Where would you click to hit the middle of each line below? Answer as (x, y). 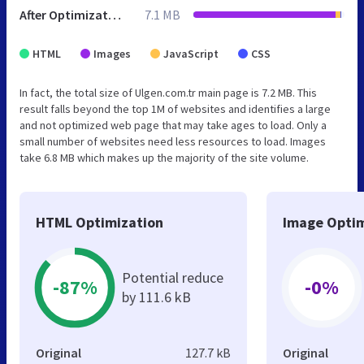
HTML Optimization (100, 222)
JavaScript (191, 53)
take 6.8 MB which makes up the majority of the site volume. (164, 157)
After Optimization (115, 14)
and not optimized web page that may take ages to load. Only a (173, 125)
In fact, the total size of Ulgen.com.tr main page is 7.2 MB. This (168, 92)
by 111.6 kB (156, 297)
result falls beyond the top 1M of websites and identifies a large (175, 108)
